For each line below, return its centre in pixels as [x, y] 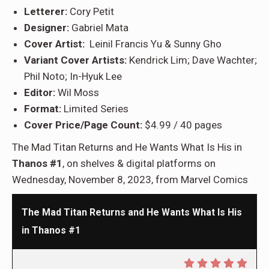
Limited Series [95, 109]
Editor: [41, 93]
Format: [43, 109]
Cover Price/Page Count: [83, 125]
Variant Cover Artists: [77, 60]
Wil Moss [78, 93]
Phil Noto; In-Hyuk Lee [73, 77]
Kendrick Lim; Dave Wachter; [193, 60]
